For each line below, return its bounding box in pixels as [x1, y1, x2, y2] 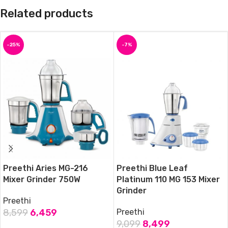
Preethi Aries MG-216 [3, 163, 88, 173]
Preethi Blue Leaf [117, 163, 188, 173]
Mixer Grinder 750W [3, 174, 80, 184]
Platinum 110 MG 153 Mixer [117, 174, 220, 184]
